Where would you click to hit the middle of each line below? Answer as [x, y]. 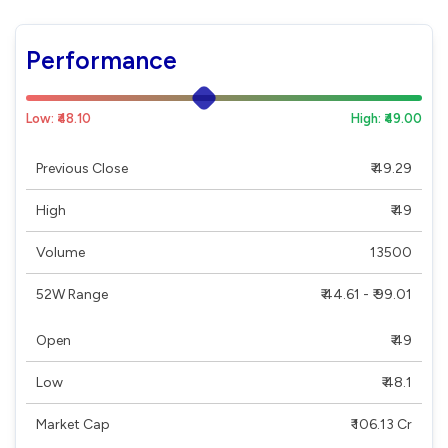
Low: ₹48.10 [58, 118]
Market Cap [73, 424]
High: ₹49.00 [386, 118]
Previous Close [82, 168]
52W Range [72, 294]
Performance [101, 59]
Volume [60, 252]
